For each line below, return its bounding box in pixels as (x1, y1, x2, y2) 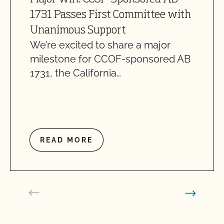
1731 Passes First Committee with (30, 9, 191, 20)
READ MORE (40, 136, 93, 144)
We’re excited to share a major (30, 39, 170, 51)
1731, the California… (30, 67, 121, 79)
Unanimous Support (30, 25, 126, 36)
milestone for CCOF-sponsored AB (30, 53, 190, 65)
